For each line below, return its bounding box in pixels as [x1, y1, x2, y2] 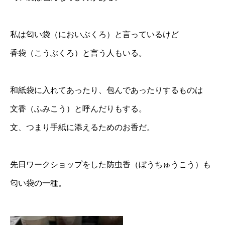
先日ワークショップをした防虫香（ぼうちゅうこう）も [10, 160, 211, 169]
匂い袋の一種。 [10, 179, 66, 187]
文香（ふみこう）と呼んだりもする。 [10, 104, 147, 113]
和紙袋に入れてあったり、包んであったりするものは [10, 86, 203, 94]
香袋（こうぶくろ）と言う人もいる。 [10, 49, 147, 57]
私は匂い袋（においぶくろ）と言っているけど [10, 30, 179, 39]
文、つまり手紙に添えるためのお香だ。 [10, 123, 155, 132]
